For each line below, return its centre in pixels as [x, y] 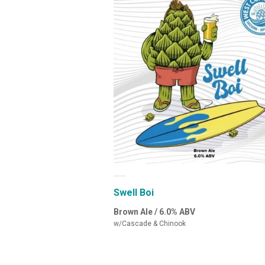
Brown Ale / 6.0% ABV [154, 211]
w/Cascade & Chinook [150, 223]
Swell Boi [134, 192]
